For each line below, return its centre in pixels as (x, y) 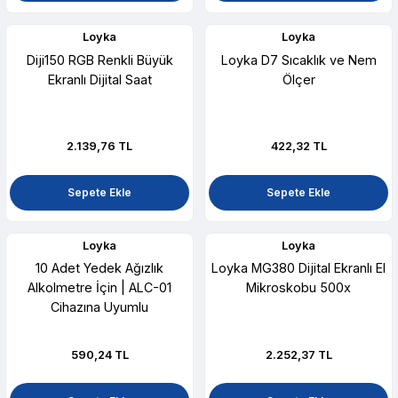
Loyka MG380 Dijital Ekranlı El (298, 268)
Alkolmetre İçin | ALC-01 (99, 288)
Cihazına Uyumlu (99, 307)
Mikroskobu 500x (298, 288)
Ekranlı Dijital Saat (99, 79)
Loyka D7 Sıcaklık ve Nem (298, 60)
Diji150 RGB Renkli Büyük (99, 60)
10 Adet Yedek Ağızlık (99, 268)
